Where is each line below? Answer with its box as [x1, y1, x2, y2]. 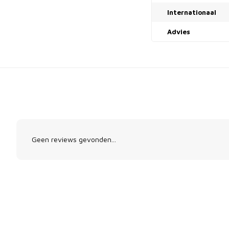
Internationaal [167, 8, 216, 16]
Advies [167, 28, 190, 36]
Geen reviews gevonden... [32, 135, 116, 144]
